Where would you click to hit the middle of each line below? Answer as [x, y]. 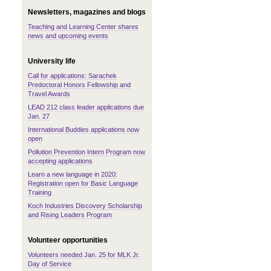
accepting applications [60, 161]
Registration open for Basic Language [83, 183]
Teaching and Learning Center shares [83, 27]
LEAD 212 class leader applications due [86, 107]
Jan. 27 [39, 116]
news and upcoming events [68, 36]
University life [52, 61]
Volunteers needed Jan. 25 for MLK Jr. [84, 255]
